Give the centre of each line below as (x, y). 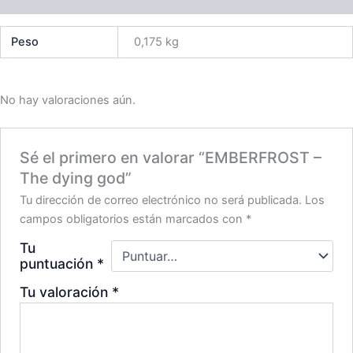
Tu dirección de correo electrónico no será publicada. (161, 200)
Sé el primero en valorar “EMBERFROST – (171, 157)
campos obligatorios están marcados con (133, 219)
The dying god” (76, 178)
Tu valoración (66, 292)
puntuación (59, 263)
